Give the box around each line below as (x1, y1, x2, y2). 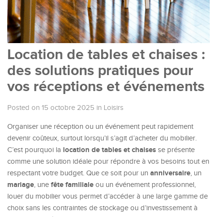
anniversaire (150, 169, 190, 178)
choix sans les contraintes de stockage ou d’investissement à (7, 204, 198, 212)
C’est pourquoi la (7, 146, 63, 154)
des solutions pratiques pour (7, 62, 193, 79)
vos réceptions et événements (7, 78, 204, 95)
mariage (7, 180, 34, 189)
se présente (156, 146, 195, 154)
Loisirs (104, 104, 124, 112)
